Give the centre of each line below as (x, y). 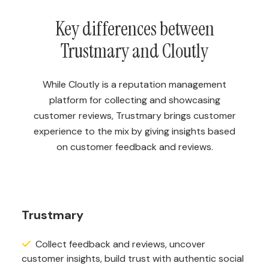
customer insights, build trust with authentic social (133, 258)
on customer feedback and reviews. (134, 147)
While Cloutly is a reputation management (134, 84)
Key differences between (134, 29)
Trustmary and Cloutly (134, 51)
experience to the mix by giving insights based (134, 131)
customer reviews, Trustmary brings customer (134, 116)
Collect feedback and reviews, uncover (120, 244)
